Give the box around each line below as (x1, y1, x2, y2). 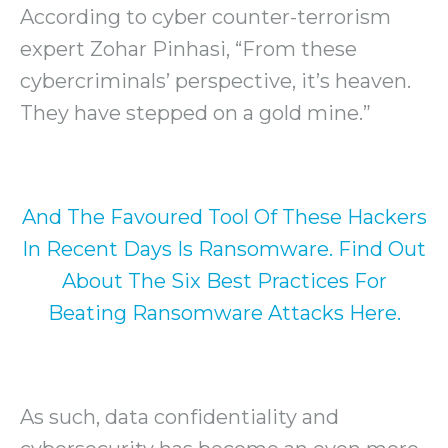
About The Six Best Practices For (61, 269, 387, 294)
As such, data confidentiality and (20, 405, 339, 430)
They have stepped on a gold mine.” (20, 101, 371, 126)
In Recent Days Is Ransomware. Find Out (22, 237, 426, 262)
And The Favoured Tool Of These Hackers (21, 205, 427, 230)
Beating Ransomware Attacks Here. (47, 301, 401, 326)
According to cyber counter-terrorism (20, 5, 391, 30)
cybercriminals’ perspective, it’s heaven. (20, 69, 411, 94)
